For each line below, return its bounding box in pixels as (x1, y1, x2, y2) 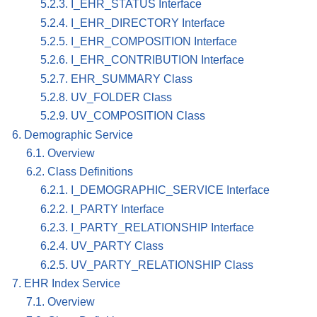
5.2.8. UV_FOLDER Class (40, 91, 172, 103)
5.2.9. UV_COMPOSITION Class (40, 110, 205, 122)
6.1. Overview (26, 146, 95, 159)
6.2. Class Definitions (26, 166, 133, 178)
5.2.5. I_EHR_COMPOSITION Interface (40, 35, 237, 47)
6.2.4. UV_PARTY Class (40, 240, 163, 253)
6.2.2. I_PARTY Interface (40, 202, 164, 215)
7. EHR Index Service (12, 277, 120, 290)
